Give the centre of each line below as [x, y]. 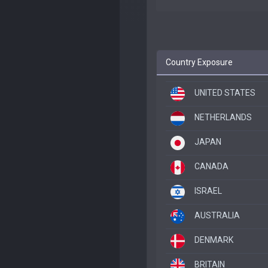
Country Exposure [199, 62]
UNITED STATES [225, 93]
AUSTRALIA [217, 215]
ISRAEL [208, 191]
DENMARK [214, 240]
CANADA [211, 166]
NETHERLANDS [223, 117]
